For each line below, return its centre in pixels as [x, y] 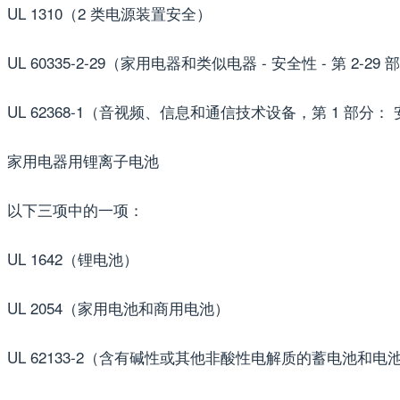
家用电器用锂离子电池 [83, 160]
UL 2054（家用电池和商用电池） [118, 307]
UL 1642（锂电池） [73, 258]
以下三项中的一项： [75, 209]
